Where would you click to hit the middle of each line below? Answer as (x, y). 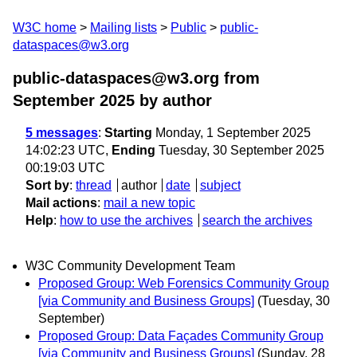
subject (220, 185)
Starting (128, 133)
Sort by (47, 185)
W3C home (45, 27)
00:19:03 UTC (65, 168)
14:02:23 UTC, (69, 150)
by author (173, 100)
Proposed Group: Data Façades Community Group (181, 336)
